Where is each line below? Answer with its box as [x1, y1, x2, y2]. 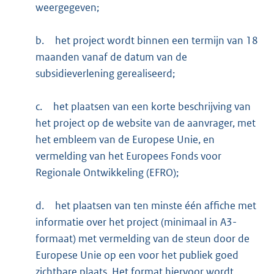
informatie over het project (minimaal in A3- [35, 215, 237, 229]
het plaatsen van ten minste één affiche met [54, 198, 256, 212]
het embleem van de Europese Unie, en [35, 132, 215, 146]
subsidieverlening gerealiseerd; [35, 66, 175, 80]
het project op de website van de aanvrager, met [35, 116, 256, 130]
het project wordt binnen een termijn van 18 [54, 33, 258, 47]
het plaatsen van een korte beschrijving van [53, 99, 251, 113]
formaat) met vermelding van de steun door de [35, 231, 250, 245]
